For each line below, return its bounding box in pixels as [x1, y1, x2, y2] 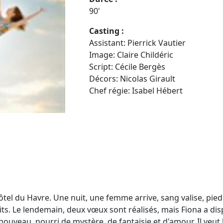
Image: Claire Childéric [89, 49, 173, 60]
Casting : [89, 25, 124, 36]
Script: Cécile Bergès [89, 61, 165, 72]
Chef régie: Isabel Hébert [89, 85, 185, 96]
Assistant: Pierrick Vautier [89, 37, 186, 48]
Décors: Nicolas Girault [89, 73, 175, 84]
